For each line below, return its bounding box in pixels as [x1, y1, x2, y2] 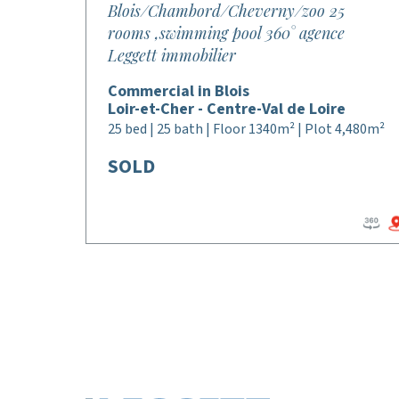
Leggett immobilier [108, 45, 236, 66]
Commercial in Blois [108, 80, 249, 102]
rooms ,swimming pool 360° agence [108, 22, 345, 44]
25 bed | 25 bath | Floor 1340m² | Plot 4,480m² [108, 119, 385, 139]
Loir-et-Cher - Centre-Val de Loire [108, 98, 346, 120]
